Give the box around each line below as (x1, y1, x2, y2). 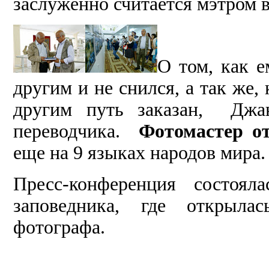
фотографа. (13, 217, 106, 238)
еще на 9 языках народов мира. (13, 142, 266, 164)
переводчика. (13, 121, 139, 142)
